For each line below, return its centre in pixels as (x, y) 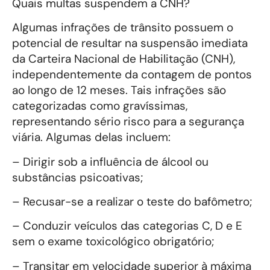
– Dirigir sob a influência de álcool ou (110, 162)
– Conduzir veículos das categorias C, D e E (127, 226)
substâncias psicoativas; (77, 177)
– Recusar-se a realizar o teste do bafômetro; (132, 202)
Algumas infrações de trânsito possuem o (123, 28)
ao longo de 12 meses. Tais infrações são (119, 90)
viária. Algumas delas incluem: (91, 137)
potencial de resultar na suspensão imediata (130, 43)
